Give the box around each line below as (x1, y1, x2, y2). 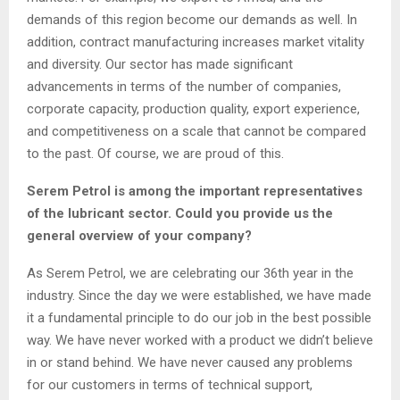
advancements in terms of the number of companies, (27, 78, 341, 95)
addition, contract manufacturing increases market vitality (27, 33, 364, 50)
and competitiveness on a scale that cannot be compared (27, 122, 366, 139)
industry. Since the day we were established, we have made (27, 287, 371, 304)
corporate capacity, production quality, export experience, (27, 100, 360, 117)
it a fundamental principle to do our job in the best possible (27, 309, 371, 326)
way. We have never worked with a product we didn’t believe (27, 331, 373, 348)
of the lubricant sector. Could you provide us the (27, 204, 333, 221)
